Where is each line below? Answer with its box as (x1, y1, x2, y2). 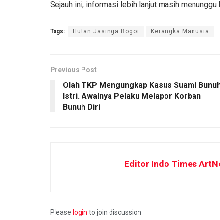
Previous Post (50, 65, 97, 74)
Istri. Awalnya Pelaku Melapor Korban (63, 91, 201, 101)
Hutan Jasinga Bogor (73, 27, 139, 35)
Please (50, 208, 73, 216)
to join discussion (87, 208, 141, 216)
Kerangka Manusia (151, 27, 209, 35)
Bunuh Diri (63, 102, 100, 111)
